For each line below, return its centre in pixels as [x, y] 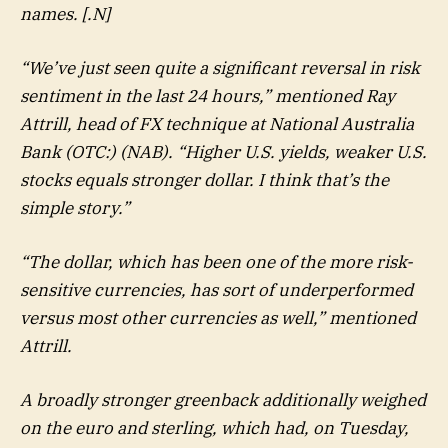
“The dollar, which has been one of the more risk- [216, 262]
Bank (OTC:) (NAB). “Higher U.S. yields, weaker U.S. [223, 152]
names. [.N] [65, 13]
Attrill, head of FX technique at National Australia [217, 124]
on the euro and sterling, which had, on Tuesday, [214, 428]
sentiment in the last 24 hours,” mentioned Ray [207, 96]
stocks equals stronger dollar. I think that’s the [204, 180]
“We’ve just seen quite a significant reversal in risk [220, 68]
